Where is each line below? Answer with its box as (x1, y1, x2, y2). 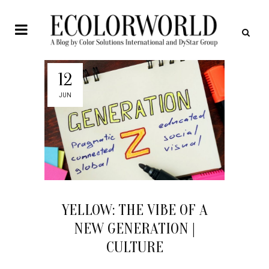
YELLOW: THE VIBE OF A (61, 201, 208, 219)
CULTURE (106, 238, 163, 256)
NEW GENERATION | (74, 219, 195, 238)
